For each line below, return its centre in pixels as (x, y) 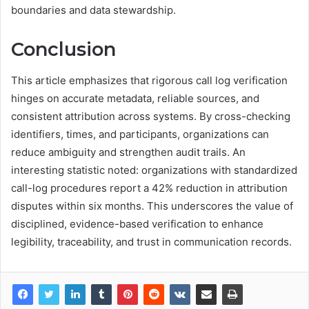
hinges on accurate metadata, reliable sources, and (135, 98)
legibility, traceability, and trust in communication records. (151, 241)
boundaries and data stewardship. (93, 10)
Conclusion (63, 50)
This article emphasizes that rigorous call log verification (149, 80)
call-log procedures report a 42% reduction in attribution (149, 188)
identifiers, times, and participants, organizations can (140, 134)
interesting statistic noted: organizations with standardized (154, 170)
